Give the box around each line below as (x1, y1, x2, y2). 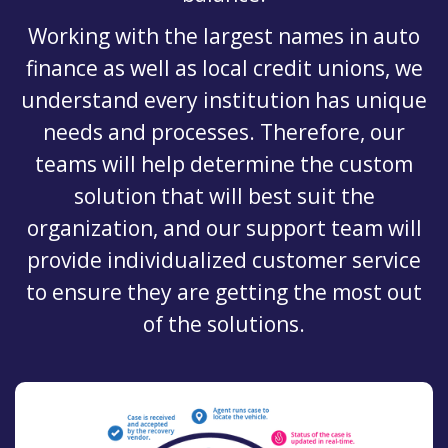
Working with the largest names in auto (28, 21, 420, 50)
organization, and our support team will (26, 213, 422, 242)
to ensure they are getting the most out (26, 277, 422, 306)
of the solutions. (143, 309, 305, 338)
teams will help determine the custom (35, 149, 413, 178)
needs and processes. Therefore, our (43, 117, 405, 146)
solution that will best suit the (73, 181, 375, 210)
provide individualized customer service (27, 245, 421, 274)
